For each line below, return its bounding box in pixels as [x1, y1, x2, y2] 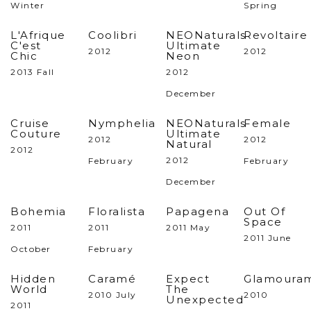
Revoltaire [244, 28, 308, 42]
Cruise [10, 117, 49, 130]
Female [244, 117, 291, 130]
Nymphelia [88, 117, 156, 130]
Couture [10, 127, 62, 140]
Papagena [166, 205, 229, 218]
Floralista [88, 205, 145, 218]
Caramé [88, 272, 136, 285]
